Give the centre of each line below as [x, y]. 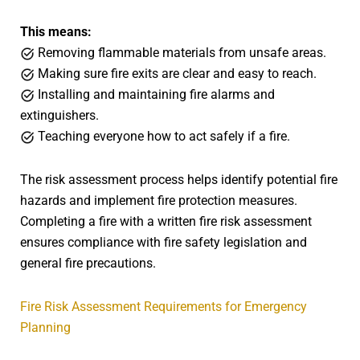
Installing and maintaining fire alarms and [155, 95]
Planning [45, 328]
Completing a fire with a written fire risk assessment [166, 222]
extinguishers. [59, 116]
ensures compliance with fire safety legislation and [164, 243]
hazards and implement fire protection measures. [159, 201]
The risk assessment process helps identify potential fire [179, 180]
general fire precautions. [88, 264]
